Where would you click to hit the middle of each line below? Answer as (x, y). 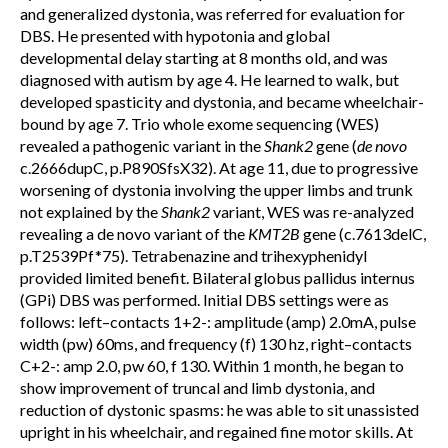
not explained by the (90, 211)
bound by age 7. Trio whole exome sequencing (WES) (199, 123)
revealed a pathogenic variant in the (142, 145)
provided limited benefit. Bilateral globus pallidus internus (217, 277)
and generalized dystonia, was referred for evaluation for (212, 13)
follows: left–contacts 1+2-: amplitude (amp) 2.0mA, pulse (218, 321)
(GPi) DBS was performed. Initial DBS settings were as (204, 299)
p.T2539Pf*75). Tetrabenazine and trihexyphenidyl (193, 255)
